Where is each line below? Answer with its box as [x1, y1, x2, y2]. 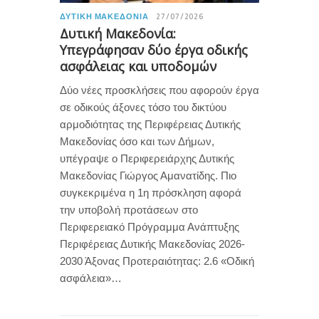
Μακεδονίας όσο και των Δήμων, [60, 135, 214, 147]
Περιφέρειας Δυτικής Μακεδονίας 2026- [60, 237, 245, 250]
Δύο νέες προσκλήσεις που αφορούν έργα [60, 83, 259, 96]
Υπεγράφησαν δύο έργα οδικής [60, 41, 248, 58]
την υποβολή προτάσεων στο [60, 203, 198, 216]
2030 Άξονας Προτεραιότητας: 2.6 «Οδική [60, 254, 254, 267]
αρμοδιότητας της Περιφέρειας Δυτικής [60, 117, 241, 130]
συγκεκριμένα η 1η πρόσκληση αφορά [60, 186, 241, 199]
